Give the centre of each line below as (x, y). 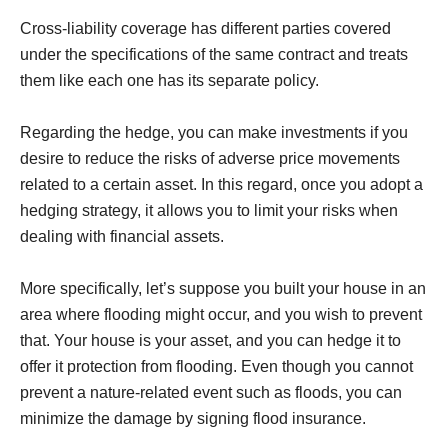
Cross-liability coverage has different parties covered (205, 28)
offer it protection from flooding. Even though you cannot (216, 366)
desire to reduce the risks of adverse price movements (210, 158)
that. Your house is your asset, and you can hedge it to (210, 340)
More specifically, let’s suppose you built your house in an (223, 288)
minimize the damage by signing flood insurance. (193, 418)
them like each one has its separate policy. (169, 80)
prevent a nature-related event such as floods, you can (211, 392)
